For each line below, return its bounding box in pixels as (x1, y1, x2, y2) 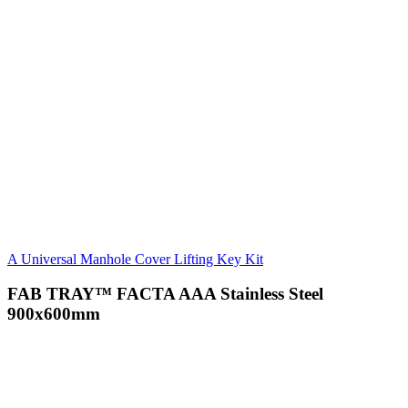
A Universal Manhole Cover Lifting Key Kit (7, 250, 263, 267)
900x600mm (7, 304, 100, 324)
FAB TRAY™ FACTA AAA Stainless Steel (7, 284, 323, 304)
